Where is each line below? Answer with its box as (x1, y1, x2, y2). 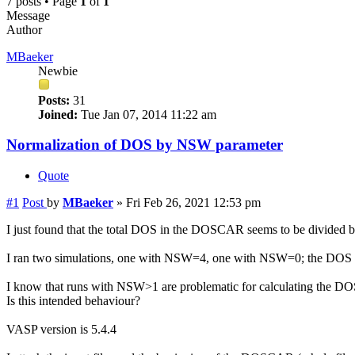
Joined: (38, 107, 78, 121)
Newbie (38, 63, 78, 78)
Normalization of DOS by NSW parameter (6, 136, 283, 154)
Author (6, 22, 42, 36)
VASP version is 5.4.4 (6, 323, 116, 337)
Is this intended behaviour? (6, 294, 140, 308)
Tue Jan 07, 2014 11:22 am (78, 107, 216, 121)
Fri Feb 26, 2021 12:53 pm (126, 196, 261, 210)
